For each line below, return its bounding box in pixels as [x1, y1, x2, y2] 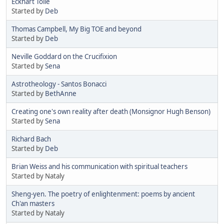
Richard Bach [11, 134, 51, 143]
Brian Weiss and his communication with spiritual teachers [11, 161, 187, 171]
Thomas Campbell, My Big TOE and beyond [11, 24, 141, 33]
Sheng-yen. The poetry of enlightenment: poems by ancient [11, 189, 195, 198]
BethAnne [45, 88, 76, 98]
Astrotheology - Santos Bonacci [11, 79, 106, 88]
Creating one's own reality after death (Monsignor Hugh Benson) [11, 106, 210, 116]
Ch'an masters [11, 198, 54, 208]
